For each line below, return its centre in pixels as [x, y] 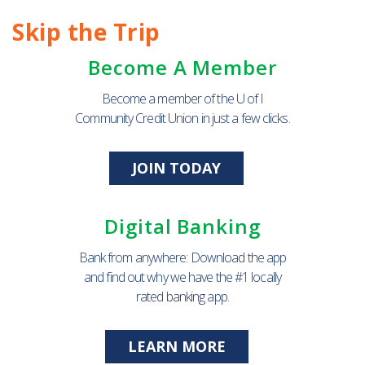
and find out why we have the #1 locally [182, 277]
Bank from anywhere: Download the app [182, 257]
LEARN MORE [176, 346]
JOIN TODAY [176, 168]
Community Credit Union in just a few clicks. [182, 118]
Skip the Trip [86, 32]
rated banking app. [182, 297]
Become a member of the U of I [182, 99]
